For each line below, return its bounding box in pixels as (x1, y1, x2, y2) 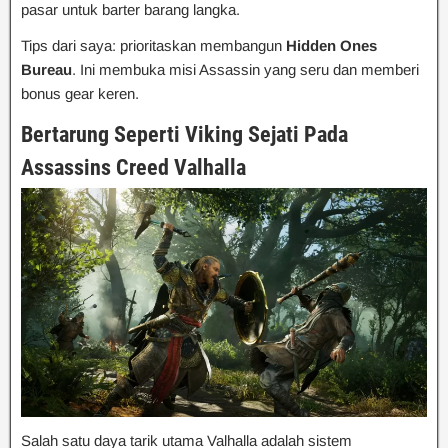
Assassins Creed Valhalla (21, 155, 246, 181)
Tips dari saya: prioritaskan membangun (21, 37, 286, 55)
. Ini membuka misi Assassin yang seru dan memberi (72, 61, 419, 79)
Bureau (21, 61, 72, 79)
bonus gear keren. (21, 85, 139, 103)
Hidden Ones (286, 37, 377, 55)
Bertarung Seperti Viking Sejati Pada (21, 122, 348, 148)
